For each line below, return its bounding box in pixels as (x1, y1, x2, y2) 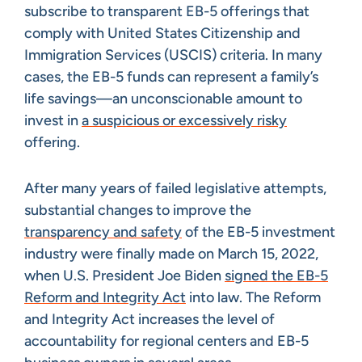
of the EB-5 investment (182, 222, 335, 241)
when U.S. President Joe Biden (24, 266, 225, 284)
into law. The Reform (186, 288, 321, 306)
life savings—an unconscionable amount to (24, 89, 302, 107)
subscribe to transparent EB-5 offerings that (24, 2, 309, 20)
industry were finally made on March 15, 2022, (24, 244, 318, 263)
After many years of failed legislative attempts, (24, 179, 326, 197)
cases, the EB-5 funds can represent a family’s (24, 67, 318, 86)
